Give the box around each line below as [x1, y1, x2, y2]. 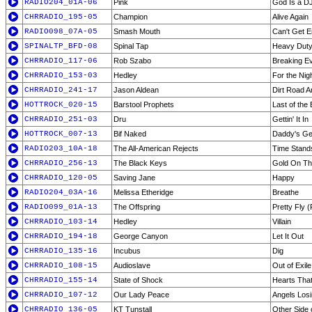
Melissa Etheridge [114, 188, 173, 196]
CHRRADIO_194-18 [24, 232, 97, 240]
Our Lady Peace [114, 290, 169, 299]
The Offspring [114, 203, 160, 211]
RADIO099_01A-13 [24, 203, 97, 211]
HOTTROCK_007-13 [24, 130, 97, 138]
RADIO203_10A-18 [24, 144, 97, 153]
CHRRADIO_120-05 [24, 173, 97, 182]
